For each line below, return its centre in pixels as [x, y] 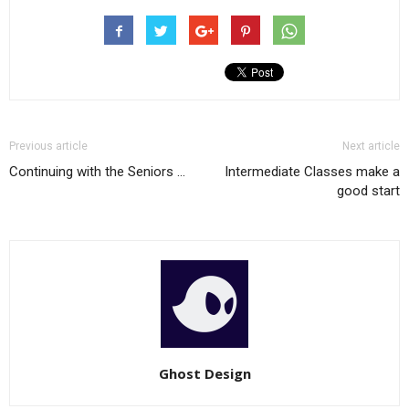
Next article [371, 146]
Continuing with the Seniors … [97, 172]
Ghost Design [204, 373]
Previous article [48, 146]
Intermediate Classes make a [312, 172]
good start [368, 191]
